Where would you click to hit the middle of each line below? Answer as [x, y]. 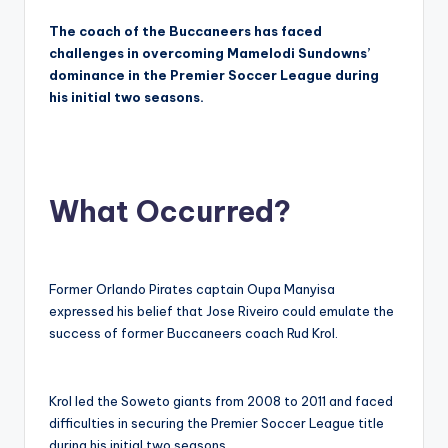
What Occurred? [170, 211]
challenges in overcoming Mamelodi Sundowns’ [209, 52]
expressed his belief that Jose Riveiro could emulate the [221, 310]
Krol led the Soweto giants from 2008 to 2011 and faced [221, 400]
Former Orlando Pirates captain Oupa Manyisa [192, 288]
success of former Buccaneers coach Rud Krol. [193, 332]
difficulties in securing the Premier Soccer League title [216, 422]
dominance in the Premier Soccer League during [214, 74]
